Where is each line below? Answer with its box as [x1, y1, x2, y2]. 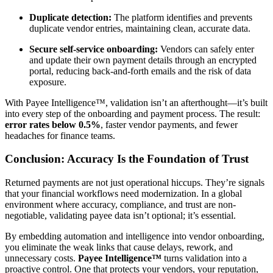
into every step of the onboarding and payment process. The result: [5, 108, 260, 119]
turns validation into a [161, 253, 247, 264]
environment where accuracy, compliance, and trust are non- [5, 199, 236, 210]
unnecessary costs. [5, 253, 78, 264]
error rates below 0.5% [5, 119, 101, 130]
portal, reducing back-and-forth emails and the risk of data [29, 65, 251, 76]
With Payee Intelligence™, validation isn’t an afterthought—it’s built [5, 97, 268, 108]
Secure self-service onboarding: [29, 43, 158, 54]
